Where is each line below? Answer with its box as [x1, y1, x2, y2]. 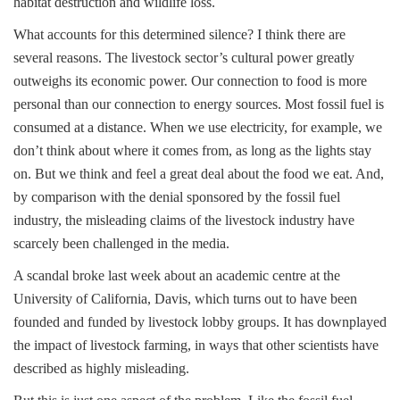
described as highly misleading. [13, 361, 189, 376]
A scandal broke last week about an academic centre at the [13, 268, 340, 283]
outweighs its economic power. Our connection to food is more [13, 73, 367, 88]
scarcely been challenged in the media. [13, 236, 229, 251]
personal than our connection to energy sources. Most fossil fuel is [13, 96, 384, 112]
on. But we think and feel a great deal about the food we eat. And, [13, 166, 384, 181]
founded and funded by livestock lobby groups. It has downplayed [13, 314, 387, 329]
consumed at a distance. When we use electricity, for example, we [13, 120, 382, 135]
